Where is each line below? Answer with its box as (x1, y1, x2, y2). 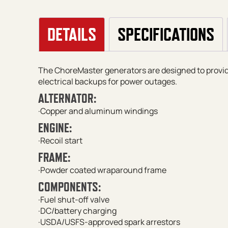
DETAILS (47, 24, 96, 45)
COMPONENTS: (38, 179, 101, 194)
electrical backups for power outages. (38, 75, 177, 87)
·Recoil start (38, 134, 82, 146)
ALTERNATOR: (38, 91, 96, 105)
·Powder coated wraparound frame (38, 164, 166, 176)
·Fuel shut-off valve (38, 193, 109, 205)
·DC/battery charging (38, 205, 117, 216)
